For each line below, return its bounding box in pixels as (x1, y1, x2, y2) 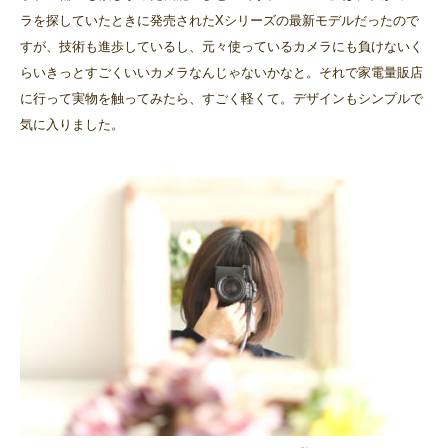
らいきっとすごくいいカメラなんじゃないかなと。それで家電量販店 (20, 65, 423, 81)
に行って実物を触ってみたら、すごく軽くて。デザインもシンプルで (20, 91, 423, 107)
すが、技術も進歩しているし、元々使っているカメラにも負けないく (20, 39, 423, 55)
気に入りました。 (20, 117, 124, 133)
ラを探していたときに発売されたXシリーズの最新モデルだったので (20, 13, 419, 29)
